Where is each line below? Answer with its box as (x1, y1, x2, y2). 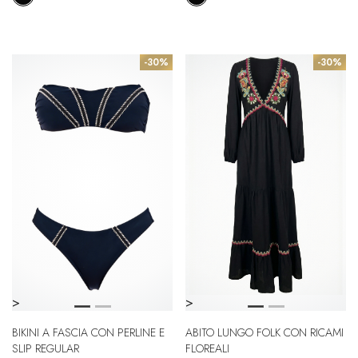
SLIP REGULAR (12, 340, 79, 356)
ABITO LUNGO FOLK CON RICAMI (185, 324, 344, 340)
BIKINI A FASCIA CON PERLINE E (12, 324, 165, 340)
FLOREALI (185, 340, 229, 356)
